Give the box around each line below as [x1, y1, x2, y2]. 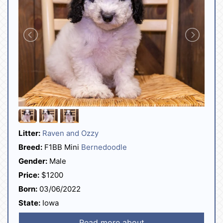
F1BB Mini [42, 142, 81, 152]
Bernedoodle [81, 142, 127, 152]
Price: [18, 170, 39, 180]
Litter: [18, 128, 40, 138]
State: [18, 198, 40, 208]
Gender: [18, 156, 47, 166]
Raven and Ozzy [42, 128, 99, 138]
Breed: [18, 142, 42, 152]
